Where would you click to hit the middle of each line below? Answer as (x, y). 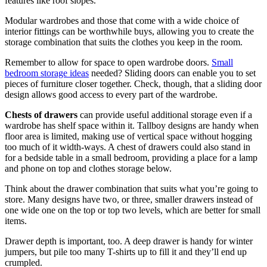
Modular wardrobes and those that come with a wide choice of (122, 20)
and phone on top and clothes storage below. (88, 168)
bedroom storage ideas (47, 73)
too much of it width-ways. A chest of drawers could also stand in (128, 147)
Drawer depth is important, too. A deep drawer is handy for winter (129, 241)
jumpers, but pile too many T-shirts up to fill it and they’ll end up (126, 252)
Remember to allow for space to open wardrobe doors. (108, 62)
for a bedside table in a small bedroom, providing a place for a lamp (131, 157)
